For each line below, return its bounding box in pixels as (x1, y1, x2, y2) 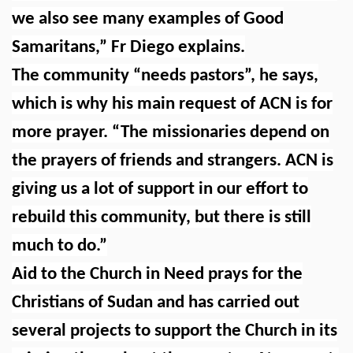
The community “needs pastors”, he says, (12, 66, 318, 85)
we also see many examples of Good (12, 9, 284, 28)
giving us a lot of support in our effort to (12, 180, 308, 199)
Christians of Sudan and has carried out (12, 293, 299, 312)
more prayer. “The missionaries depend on (12, 123, 329, 142)
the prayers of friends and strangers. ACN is (12, 151, 333, 170)
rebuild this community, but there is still (12, 208, 311, 227)
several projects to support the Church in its (12, 321, 337, 340)
